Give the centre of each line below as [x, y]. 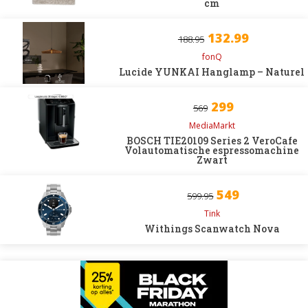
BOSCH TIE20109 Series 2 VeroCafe [212, 141]
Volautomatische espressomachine [212, 150]
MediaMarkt [212, 125]
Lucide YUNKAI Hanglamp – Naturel [212, 72]
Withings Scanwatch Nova [212, 229]
